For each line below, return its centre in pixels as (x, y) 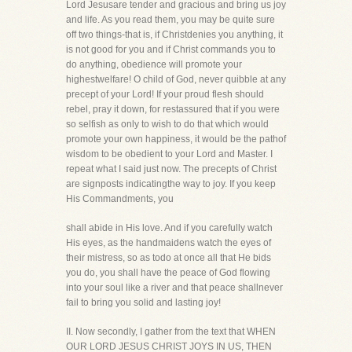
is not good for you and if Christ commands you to (171, 49)
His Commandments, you (120, 199)
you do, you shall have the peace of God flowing (168, 273)
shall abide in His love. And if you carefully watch (169, 228)
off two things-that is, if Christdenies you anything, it (174, 35)
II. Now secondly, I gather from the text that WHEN (171, 332)
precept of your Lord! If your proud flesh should (165, 94)
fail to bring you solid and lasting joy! (143, 302)
